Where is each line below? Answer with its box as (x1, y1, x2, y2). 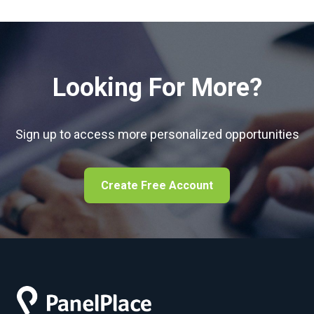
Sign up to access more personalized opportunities (15, 127, 299, 142)
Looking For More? (52, 73, 262, 102)
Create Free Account (101, 179, 213, 192)
